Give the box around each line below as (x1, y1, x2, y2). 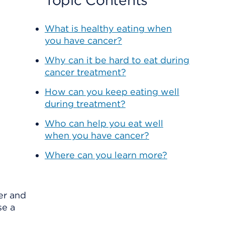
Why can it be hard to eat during (44, 55, 189, 65)
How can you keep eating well (44, 86, 179, 97)
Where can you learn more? (44, 150, 167, 160)
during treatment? (44, 98, 126, 109)
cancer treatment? (44, 67, 126, 77)
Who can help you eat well (44, 118, 163, 129)
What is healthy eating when (44, 23, 172, 34)
